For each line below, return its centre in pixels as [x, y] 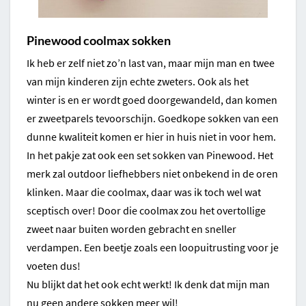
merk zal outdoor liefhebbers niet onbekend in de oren [152, 174]
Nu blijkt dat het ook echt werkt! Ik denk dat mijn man [148, 284]
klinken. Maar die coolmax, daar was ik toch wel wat [144, 192]
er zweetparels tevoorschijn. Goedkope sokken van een [153, 119]
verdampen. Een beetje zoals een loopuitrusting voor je [153, 248]
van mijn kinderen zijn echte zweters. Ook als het [138, 82]
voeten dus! [55, 266]
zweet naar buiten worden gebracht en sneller [131, 229]
